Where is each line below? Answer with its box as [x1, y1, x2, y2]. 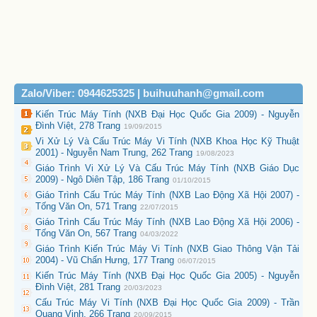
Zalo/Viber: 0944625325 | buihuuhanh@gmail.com [21, 88, 264, 100]
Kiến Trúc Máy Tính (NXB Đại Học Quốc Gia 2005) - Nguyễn [35, 270, 299, 282]
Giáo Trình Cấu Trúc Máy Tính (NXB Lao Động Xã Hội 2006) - [35, 217, 299, 228]
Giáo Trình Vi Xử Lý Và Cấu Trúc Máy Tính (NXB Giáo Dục [35, 163, 299, 174]
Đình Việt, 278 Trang [35, 120, 120, 132]
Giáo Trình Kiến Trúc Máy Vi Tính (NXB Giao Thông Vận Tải [35, 243, 299, 255]
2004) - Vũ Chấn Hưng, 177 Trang [35, 255, 174, 266]
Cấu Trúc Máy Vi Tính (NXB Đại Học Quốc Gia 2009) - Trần [35, 297, 299, 309]
